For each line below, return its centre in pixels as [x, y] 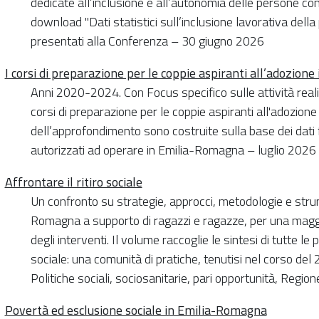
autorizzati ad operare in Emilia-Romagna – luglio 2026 [173, 150]
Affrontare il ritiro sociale [73, 182]
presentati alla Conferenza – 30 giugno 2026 [147, 41]
